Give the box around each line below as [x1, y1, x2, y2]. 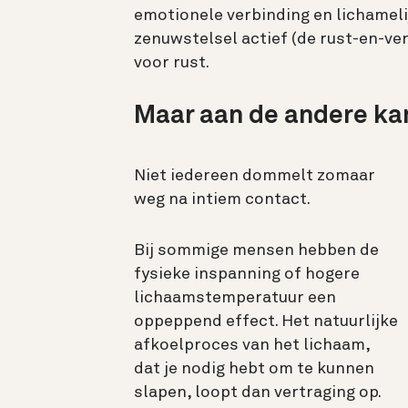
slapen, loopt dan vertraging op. [134, 384, 381, 402]
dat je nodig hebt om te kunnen [134, 361, 374, 378]
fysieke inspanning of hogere [134, 266, 360, 283]
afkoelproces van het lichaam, [134, 337, 370, 354]
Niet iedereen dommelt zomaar [134, 168, 375, 185]
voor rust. [134, 55, 212, 72]
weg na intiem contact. [134, 191, 313, 209]
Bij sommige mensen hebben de [134, 242, 379, 260]
